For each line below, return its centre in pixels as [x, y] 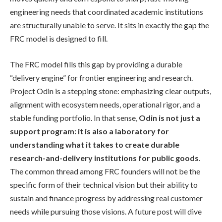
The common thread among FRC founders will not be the [105, 171]
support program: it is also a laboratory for [89, 131]
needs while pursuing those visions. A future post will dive [106, 211]
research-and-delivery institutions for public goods [104, 158]
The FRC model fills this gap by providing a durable [96, 64]
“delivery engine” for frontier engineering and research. [101, 77]
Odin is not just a [169, 117]
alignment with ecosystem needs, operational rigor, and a [105, 104]
